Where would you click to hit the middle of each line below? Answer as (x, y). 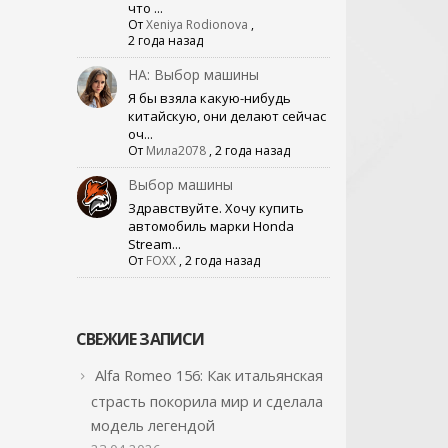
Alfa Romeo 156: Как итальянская (209, 374)
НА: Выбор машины (193, 74)
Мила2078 (175, 150)
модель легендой (153, 424)
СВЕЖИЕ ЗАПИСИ (140, 338)
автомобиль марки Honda (210, 225)
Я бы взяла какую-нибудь (209, 97)
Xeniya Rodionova (196, 24)
